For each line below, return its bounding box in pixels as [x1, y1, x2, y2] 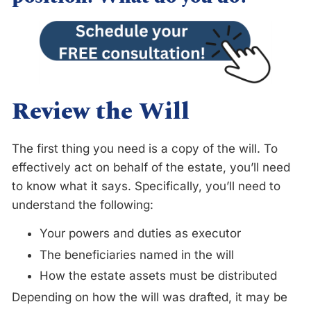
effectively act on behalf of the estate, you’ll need [12, 160, 290, 175]
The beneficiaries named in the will [40, 247, 234, 262]
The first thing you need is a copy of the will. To [12, 142, 278, 156]
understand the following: [12, 198, 153, 212]
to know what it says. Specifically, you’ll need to [12, 179, 280, 194]
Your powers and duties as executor [40, 226, 241, 241]
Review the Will [12, 94, 190, 131]
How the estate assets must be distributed [40, 269, 277, 283]
